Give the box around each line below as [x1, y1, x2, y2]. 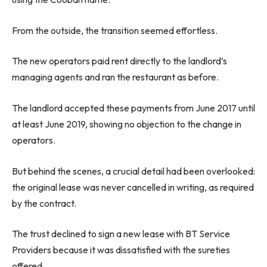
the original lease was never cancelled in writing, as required [12, 181, 254, 193]
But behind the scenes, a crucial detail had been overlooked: [12, 164, 255, 177]
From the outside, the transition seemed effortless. [12, 24, 218, 36]
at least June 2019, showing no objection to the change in [12, 117, 241, 130]
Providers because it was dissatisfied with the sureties [12, 244, 230, 256]
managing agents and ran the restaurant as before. [12, 71, 219, 83]
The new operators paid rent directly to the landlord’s [12, 55, 227, 67]
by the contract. [12, 197, 76, 209]
